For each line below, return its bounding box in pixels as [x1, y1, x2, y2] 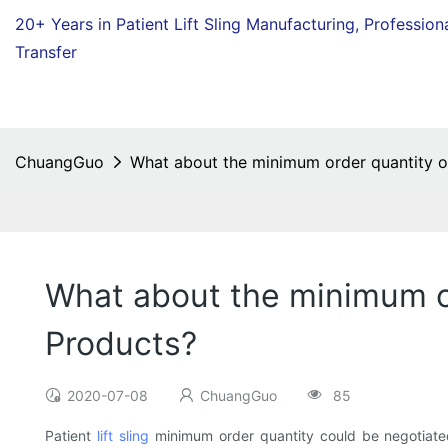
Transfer [15, 42, 77, 62]
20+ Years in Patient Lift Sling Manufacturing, [15, 14, 364, 34]
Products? [45, 324, 197, 364]
